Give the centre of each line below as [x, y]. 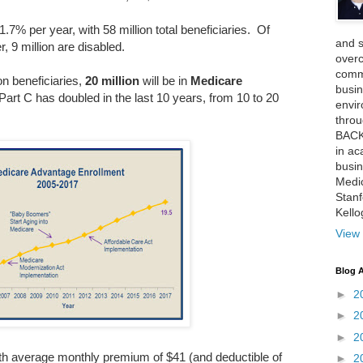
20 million [112, 81]
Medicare [216, 81]
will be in [165, 81]
